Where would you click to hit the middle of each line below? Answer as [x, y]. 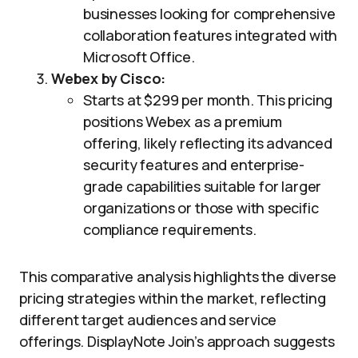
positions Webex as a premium [183, 121]
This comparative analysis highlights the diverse [178, 276]
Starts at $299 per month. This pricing [208, 100]
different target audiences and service [148, 320]
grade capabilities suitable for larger [203, 186]
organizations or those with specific [201, 208]
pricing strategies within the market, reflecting [173, 298]
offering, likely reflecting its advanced [208, 143]
